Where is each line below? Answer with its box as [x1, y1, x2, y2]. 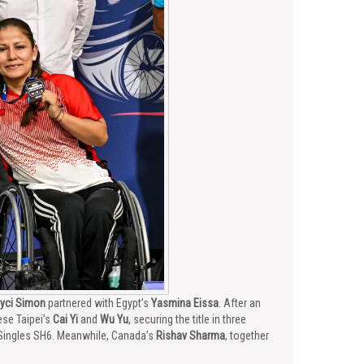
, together [225, 329, 269, 342]
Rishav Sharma [156, 329, 225, 342]
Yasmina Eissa [151, 297, 219, 310]
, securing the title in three [128, 313, 246, 326]
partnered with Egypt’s [45, 297, 151, 310]
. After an [219, 297, 261, 310]
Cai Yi [53, 313, 78, 326]
